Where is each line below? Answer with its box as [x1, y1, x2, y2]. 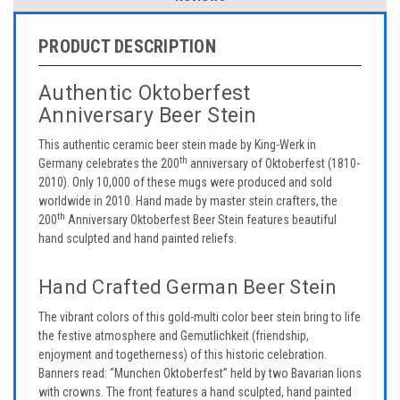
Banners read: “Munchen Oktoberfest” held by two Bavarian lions [38, 366, 362, 381]
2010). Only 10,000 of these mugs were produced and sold [38, 175, 332, 190]
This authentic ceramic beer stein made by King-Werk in [38, 137, 316, 153]
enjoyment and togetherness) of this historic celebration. [38, 347, 327, 362]
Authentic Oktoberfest [38, 80, 251, 105]
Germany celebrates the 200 [38, 156, 179, 171]
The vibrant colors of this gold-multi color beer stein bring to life [38, 310, 361, 325]
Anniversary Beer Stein [38, 103, 257, 128]
